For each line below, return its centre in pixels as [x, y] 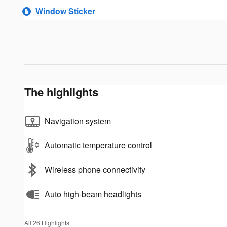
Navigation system [78, 121]
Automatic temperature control [98, 145]
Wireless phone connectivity [95, 169]
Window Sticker [65, 11]
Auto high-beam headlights [93, 194]
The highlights [61, 91]
